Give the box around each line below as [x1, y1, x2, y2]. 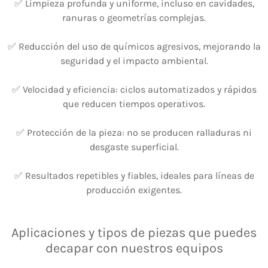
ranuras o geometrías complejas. [62, 12, 206, 24]
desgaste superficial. [89, 141, 179, 153]
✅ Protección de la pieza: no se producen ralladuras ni [16, 127, 252, 139]
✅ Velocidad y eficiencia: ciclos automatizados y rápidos [11, 84, 257, 96]
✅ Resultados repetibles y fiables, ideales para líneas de [14, 170, 254, 182]
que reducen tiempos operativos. [63, 98, 205, 110]
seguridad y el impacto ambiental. [60, 55, 208, 67]
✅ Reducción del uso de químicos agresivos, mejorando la [7, 41, 261, 53]
